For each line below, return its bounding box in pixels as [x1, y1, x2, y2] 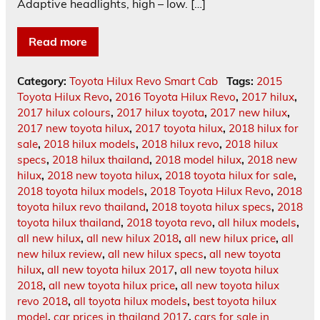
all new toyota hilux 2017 [47, 263, 174, 277]
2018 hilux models [44, 137, 136, 151]
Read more [29, 34, 87, 49]
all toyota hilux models [74, 294, 187, 309]
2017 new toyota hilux [17, 121, 129, 136]
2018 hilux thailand [52, 153, 149, 167]
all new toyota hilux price [49, 279, 175, 293]
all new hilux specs [108, 247, 204, 261]
